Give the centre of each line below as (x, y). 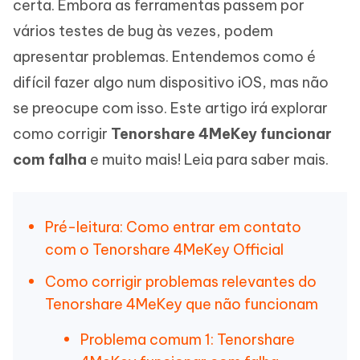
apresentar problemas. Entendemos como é (164, 57)
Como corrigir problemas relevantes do (181, 282)
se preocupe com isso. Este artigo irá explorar (170, 108)
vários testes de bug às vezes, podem (143, 31)
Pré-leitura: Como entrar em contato (173, 227)
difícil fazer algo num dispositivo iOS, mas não (171, 82)
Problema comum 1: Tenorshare (188, 340)
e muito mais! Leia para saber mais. (208, 160)
